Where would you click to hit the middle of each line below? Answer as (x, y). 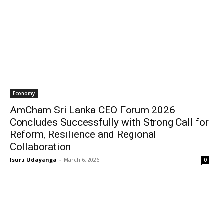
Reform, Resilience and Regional (83, 134)
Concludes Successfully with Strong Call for (109, 122)
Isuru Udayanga (33, 160)
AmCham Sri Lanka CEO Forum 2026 (92, 110)
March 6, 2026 (81, 160)
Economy (24, 93)
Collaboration (40, 147)
